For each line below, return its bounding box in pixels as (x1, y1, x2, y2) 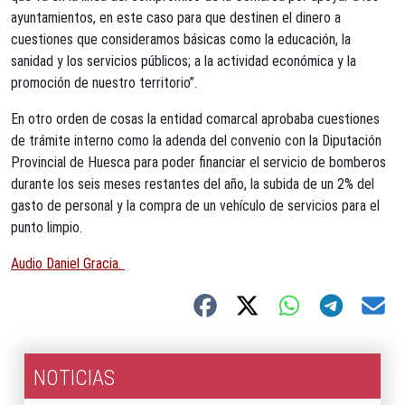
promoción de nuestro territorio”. (11, 74, 197, 91)
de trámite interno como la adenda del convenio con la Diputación (11, 132, 381, 149)
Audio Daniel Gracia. (11, 255, 125, 272)
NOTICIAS (33, 365, 115, 391)
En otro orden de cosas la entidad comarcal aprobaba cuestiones (11, 110, 380, 127)
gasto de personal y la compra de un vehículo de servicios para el (11, 197, 380, 214)
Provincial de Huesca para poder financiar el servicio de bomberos (11, 154, 386, 171)
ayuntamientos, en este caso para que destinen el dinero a (11, 9, 341, 26)
